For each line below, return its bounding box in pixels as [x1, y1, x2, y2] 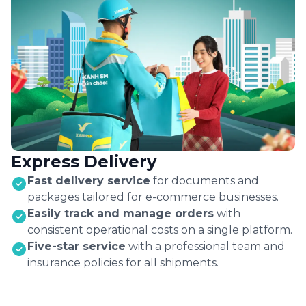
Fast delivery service [27, 173, 150, 187]
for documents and [153, 173, 259, 187]
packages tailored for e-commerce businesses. [27, 190, 279, 204]
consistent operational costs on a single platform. [27, 223, 292, 236]
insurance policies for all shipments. [27, 255, 219, 269]
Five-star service [27, 239, 126, 253]
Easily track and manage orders [27, 206, 214, 220]
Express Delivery [11, 151, 156, 171]
